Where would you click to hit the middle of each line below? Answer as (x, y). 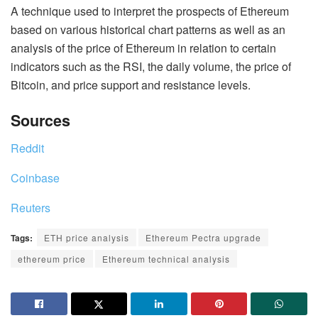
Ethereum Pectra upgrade (203, 238)
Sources (40, 121)
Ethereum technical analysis (166, 259)
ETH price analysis (87, 238)
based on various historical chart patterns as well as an (148, 29)
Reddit (27, 148)
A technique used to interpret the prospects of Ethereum (150, 11)
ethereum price (52, 259)
